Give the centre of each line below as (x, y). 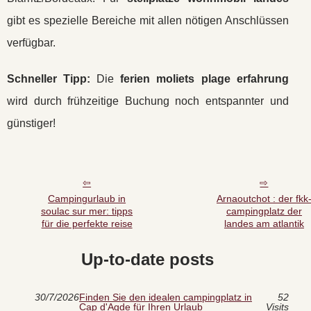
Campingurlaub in (87, 199)
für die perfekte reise (87, 224)
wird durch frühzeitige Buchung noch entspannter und (148, 101)
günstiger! (31, 123)
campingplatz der (264, 211)
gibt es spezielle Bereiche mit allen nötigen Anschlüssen (148, 20)
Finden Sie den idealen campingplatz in (166, 297)
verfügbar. (31, 43)
